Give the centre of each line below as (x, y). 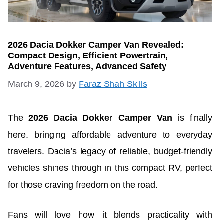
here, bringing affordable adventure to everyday (110, 134)
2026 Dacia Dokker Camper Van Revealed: (96, 44)
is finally (192, 118)
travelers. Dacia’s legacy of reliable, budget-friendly (110, 151)
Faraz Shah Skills (113, 84)
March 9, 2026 (36, 84)
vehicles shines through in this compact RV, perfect (110, 168)
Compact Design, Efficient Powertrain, (88, 55)
